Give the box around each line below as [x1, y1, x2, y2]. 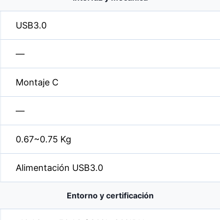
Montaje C [16, 77, 58, 87]
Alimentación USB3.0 [16, 163, 103, 173]
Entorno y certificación [66, 191, 154, 200]
